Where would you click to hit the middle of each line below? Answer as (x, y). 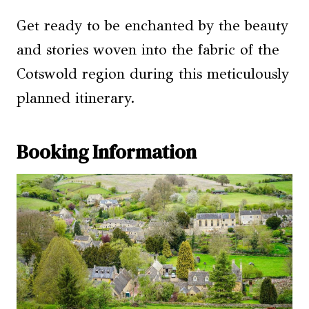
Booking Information (107, 152)
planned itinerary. (76, 98)
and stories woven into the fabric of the (148, 50)
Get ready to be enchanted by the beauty (152, 26)
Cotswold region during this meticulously (153, 74)
